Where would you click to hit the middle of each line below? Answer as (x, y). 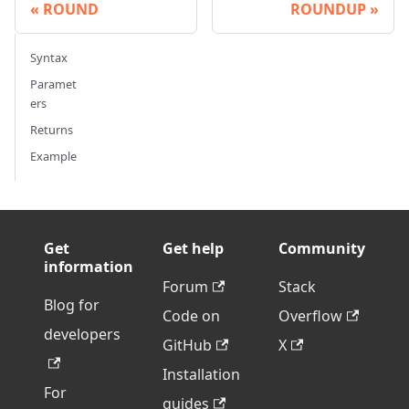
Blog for (72, 305)
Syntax (49, 58)
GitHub (187, 346)
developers (82, 335)
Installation (201, 375)
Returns (52, 130)
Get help (193, 249)
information (89, 267)
